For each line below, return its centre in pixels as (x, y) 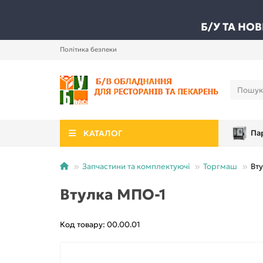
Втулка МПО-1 (113, 195)
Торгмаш (220, 167)
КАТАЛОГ (102, 134)
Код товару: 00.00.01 (100, 225)
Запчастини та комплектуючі (136, 167)
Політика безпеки (88, 49)
